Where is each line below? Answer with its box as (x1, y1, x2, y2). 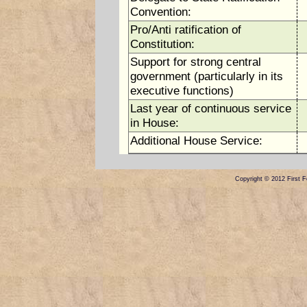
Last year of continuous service (130, 101, 291, 115)
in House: (130, 116, 179, 130)
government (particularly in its (130, 69, 283, 83)
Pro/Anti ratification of (130, 23, 241, 36)
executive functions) (130, 84, 234, 97)
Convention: (130, 5, 191, 19)
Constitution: (130, 37, 195, 51)
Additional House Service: (130, 134, 262, 147)
